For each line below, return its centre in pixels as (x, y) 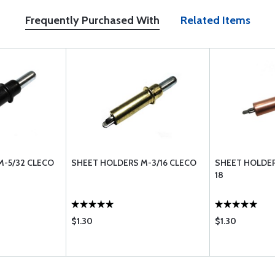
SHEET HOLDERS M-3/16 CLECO (134, 163)
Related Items (215, 20)
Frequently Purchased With (92, 20)
